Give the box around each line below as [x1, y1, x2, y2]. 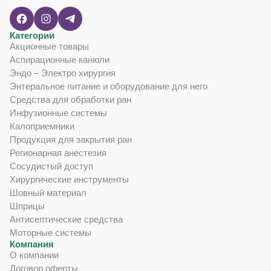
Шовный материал [10, 188, 87, 198]
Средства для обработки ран [10, 94, 131, 105]
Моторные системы [10, 227, 91, 238]
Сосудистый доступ [10, 161, 93, 172]
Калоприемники [10, 121, 74, 132]
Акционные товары [10, 41, 89, 52]
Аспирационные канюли [10, 54, 109, 65]
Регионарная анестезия [10, 148, 106, 158]
